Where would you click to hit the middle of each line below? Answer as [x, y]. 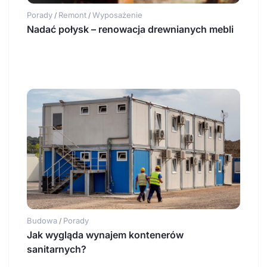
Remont [72, 15]
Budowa [42, 220]
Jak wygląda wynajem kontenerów [105, 235]
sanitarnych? [57, 249]
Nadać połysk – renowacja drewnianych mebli [130, 30]
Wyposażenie [117, 15]
